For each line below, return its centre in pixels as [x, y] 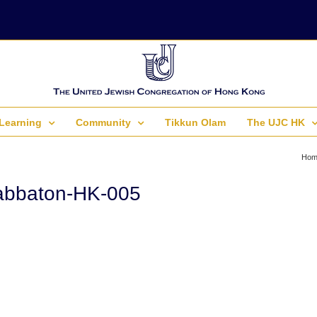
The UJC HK [276, 122]
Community [103, 122]
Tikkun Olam [195, 122]
